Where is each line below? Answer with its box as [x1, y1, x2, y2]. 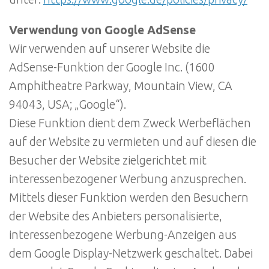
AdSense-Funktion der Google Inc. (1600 [9, 60, 215, 74]
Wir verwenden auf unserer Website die [9, 41, 210, 55]
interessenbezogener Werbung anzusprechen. [9, 172, 246, 186]
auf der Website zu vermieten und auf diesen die [9, 134, 256, 148]
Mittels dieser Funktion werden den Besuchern [9, 190, 249, 204]
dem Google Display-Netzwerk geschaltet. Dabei [9, 246, 253, 260]
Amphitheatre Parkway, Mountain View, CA [9, 79, 232, 92]
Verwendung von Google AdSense [9, 23, 196, 37]
